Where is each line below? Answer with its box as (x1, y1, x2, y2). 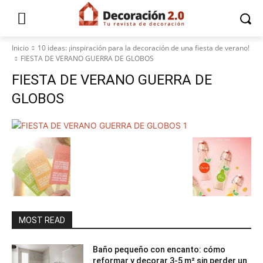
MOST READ (19, 215, 65, 225)
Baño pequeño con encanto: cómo (93, 245, 226, 254)
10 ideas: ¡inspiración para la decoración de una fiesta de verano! (38, 43, 249, 53)
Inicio (12, 43, 29, 53)
